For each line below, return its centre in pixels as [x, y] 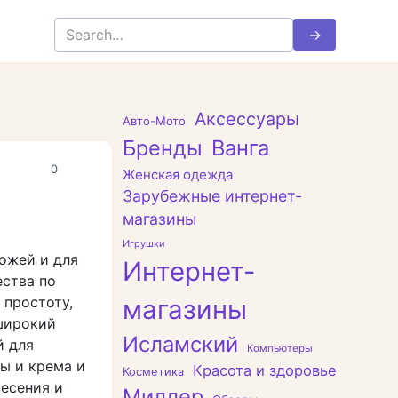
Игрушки [144, 243]
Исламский [180, 344]
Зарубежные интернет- [212, 196]
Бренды [163, 148]
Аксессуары [247, 119]
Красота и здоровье [265, 370]
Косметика [153, 371]
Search [76, 28]
